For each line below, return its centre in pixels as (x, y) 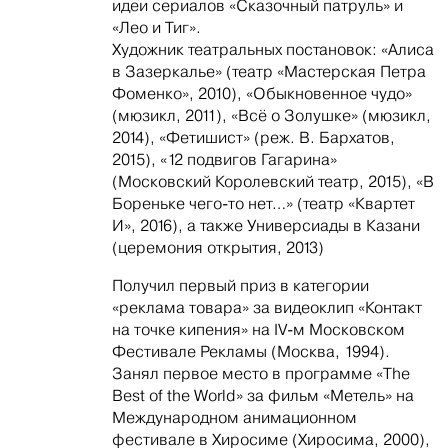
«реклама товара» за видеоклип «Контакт (266, 308)
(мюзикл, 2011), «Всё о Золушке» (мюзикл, (271, 116)
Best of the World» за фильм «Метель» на (262, 396)
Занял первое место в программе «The (260, 374)
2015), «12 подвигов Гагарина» (224, 160)
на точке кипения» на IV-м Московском (258, 330)
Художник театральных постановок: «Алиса (272, 50)
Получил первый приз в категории (240, 286)
